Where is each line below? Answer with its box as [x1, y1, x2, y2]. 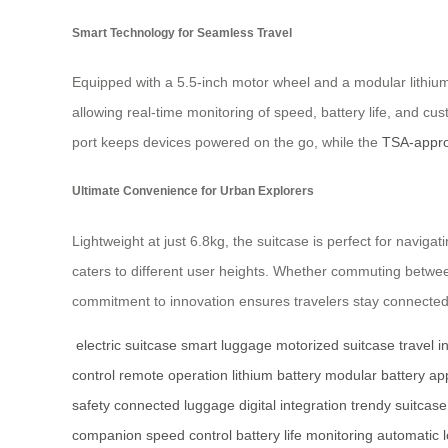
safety [72, 396, 110, 413]
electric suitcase [76, 336, 177, 353]
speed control [146, 426, 232, 443]
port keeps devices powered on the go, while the [72, 134, 382, 151]
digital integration [239, 396, 347, 413]
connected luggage [114, 396, 235, 413]
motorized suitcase [276, 336, 395, 353]
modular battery [325, 366, 425, 383]
